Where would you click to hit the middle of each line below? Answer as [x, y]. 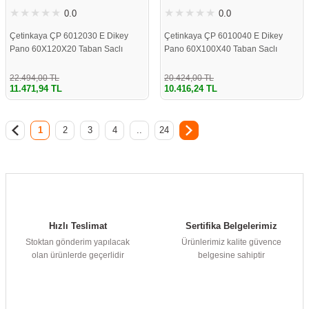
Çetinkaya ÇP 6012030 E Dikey [69, 36]
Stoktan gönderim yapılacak [78, 242]
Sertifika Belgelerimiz [231, 226]
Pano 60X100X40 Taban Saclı [221, 49]
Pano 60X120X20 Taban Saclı [66, 49]
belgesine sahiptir [231, 255]
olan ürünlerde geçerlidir [78, 255]
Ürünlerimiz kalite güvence [231, 242]
